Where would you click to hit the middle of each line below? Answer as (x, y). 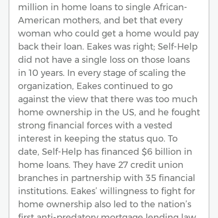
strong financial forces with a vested (95, 125)
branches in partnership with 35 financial (107, 178)
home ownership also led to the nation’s (105, 204)
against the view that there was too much (108, 99)
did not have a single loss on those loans (104, 60)
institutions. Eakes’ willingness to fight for (107, 191)
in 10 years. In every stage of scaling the (102, 73)
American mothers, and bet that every (100, 20)
